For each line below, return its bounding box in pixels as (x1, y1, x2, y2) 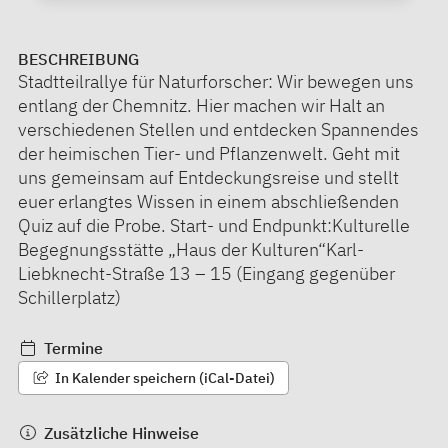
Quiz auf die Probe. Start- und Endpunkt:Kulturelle (18, 213, 410, 237)
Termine (39, 337, 103, 358)
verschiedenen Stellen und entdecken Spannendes (18, 117, 419, 141)
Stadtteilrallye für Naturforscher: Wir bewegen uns (18, 69, 414, 93)
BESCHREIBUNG (18, 48, 139, 69)
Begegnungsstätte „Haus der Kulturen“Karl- (18, 237, 364, 261)
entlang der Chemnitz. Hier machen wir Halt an (18, 93, 385, 117)
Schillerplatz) (18, 285, 121, 309)
